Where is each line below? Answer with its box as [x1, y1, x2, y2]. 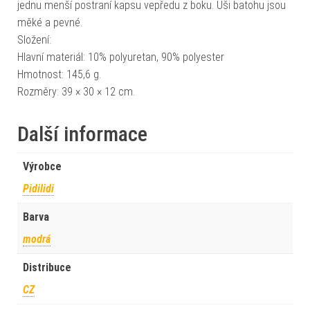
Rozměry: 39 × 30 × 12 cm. [17, 85, 135, 98]
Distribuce [23, 261, 71, 274]
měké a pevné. [17, 16, 85, 29]
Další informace [17, 122, 147, 146]
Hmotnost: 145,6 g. [17, 68, 101, 81]
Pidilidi [23, 182, 54, 195]
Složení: [17, 33, 51, 46]
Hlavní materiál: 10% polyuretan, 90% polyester [17, 51, 227, 64]
